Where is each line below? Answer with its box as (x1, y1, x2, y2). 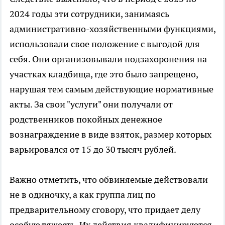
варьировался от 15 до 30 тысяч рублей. (10, 144, 176, 156)
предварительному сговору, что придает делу (10, 204, 200, 216)
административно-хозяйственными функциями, (10, 23, 215, 35)
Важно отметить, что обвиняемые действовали (10, 174, 208, 186)
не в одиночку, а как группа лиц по (10, 189, 156, 201)
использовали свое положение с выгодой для (10, 38, 200, 50)
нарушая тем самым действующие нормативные (10, 83, 213, 95)
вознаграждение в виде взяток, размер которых (10, 129, 211, 141)
